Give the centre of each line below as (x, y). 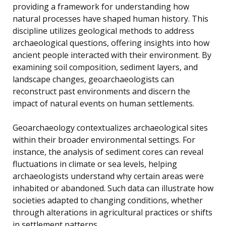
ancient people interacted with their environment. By (112, 55)
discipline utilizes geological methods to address (103, 31)
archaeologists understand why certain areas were (108, 176)
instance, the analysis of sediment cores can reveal (108, 152)
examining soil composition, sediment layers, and (105, 67)
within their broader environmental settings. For (104, 140)
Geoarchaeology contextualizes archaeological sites (110, 128)
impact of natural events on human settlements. (103, 104)
